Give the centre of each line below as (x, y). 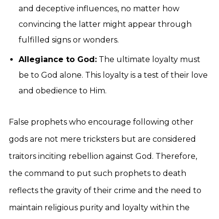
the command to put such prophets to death (98, 173)
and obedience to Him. (63, 91)
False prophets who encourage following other (101, 122)
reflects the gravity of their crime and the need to (105, 190)
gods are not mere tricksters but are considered (102, 139)
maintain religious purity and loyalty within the (99, 208)
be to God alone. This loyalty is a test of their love (113, 75)
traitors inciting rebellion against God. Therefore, (103, 156)
